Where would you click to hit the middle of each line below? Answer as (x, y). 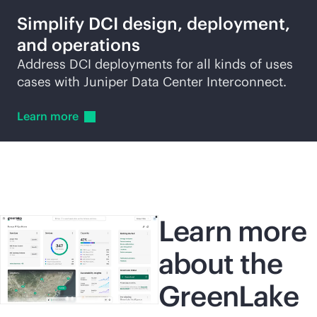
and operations (79, 45)
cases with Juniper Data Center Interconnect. (152, 82)
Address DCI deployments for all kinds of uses (155, 64)
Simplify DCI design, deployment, (154, 23)
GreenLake (229, 296)
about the (220, 264)
